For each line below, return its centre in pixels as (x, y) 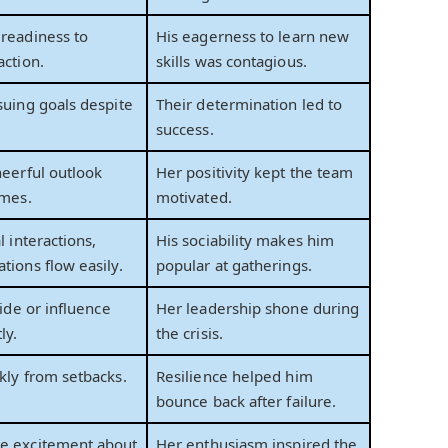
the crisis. (189, 333)
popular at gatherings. (234, 265)
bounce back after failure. (246, 401)
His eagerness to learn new (253, 36)
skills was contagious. (231, 61)
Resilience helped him (234, 376)
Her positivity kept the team (255, 172)
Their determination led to (249, 104)
